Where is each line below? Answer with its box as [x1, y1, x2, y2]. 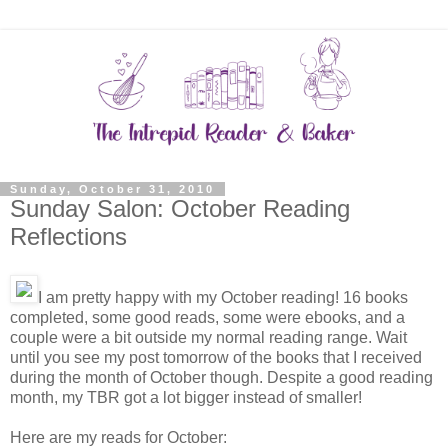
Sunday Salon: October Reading [10, 194, 350, 222]
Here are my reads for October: [10, 428, 227, 446]
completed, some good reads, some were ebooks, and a [10, 308, 405, 326]
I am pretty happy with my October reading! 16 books [38, 288, 408, 306]
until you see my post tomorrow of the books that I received [10, 348, 422, 366]
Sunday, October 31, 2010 [10, 182, 215, 195]
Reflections [10, 222, 127, 250]
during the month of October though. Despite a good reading [10, 368, 433, 386]
